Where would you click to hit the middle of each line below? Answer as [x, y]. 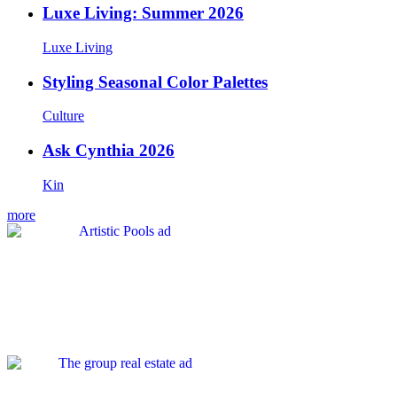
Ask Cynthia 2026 [109, 150]
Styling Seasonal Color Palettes [155, 82]
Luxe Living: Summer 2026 [143, 13]
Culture [63, 116]
